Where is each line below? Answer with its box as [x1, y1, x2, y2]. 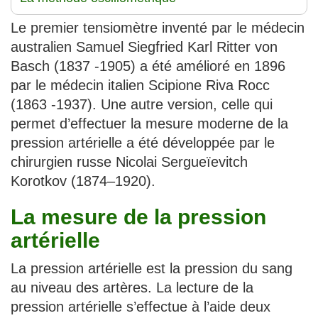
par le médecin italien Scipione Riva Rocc [11, 77, 270, 93]
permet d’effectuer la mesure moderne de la [11, 115, 288, 131]
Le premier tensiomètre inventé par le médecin [11, 19, 305, 35]
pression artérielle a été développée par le [11, 134, 275, 150]
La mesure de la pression [11, 204, 266, 229]
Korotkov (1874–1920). [11, 172, 155, 189]
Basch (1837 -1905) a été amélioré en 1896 [11, 57, 285, 74]
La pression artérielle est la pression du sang [11, 260, 292, 276]
